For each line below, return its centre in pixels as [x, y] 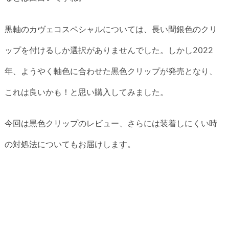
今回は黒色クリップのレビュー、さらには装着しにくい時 [111, 123]
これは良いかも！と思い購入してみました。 [86, 92]
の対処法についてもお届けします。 [70, 144]
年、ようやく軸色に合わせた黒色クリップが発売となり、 [111, 71]
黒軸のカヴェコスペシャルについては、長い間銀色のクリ [111, 29]
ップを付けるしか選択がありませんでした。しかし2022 [109, 50]
